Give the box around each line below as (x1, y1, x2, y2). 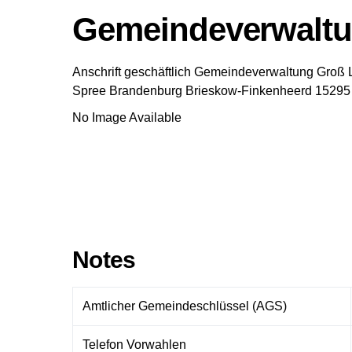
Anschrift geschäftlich (72, 65, 191, 79)
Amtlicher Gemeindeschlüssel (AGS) (82, 299, 287, 313)
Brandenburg (109, 84, 182, 97)
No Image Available (72, 111, 181, 124)
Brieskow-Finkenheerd (185, 84, 312, 97)
